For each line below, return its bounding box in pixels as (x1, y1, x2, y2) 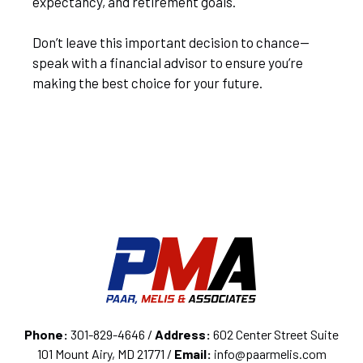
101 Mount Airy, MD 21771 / (36, 345, 174, 361)
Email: (173, 345, 211, 361)
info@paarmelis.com (211, 345, 327, 361)
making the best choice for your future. (32, 75, 263, 91)
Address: (155, 326, 211, 342)
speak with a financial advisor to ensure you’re (32, 54, 303, 70)
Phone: (24, 326, 68, 342)
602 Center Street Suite (211, 326, 339, 342)
